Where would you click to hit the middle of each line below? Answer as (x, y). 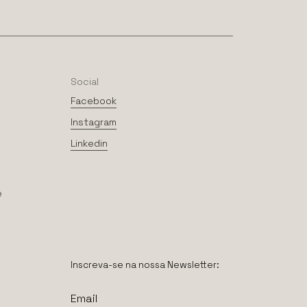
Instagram (94, 122)
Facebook (94, 100)
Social (85, 81)
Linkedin (89, 143)
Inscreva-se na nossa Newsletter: (145, 265)
